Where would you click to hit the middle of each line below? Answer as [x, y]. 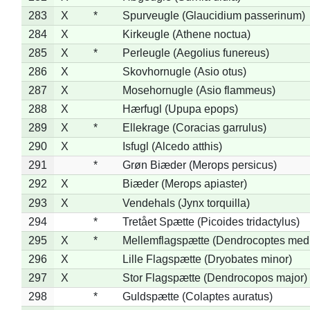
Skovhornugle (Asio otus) [184, 71]
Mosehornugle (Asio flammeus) [199, 90]
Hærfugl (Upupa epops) [180, 109]
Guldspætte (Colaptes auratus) [197, 296]
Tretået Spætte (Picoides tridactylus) [211, 221]
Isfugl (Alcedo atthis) [172, 146]
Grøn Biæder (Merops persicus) [199, 165]
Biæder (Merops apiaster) [184, 183]
